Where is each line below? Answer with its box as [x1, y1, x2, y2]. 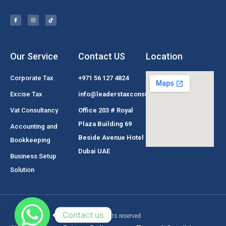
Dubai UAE [78, 147, 110, 155]
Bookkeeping [10, 136, 50, 144]
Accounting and [10, 123, 58, 130]
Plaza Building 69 [78, 120, 132, 128]
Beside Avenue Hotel [78, 134, 144, 141]
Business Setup [10, 152, 56, 160]
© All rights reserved [85, 212, 141, 219]
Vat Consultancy [10, 106, 58, 114]
